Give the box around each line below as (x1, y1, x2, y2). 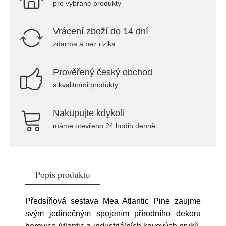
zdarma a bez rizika (53, 40, 116, 48)
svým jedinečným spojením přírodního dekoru (25, 209, 201, 218)
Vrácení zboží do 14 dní (53, 26, 148, 36)
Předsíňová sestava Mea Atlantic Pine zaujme (25, 197, 201, 205)
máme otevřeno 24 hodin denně (53, 122, 155, 130)
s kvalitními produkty (53, 81, 118, 89)
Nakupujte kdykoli (53, 108, 124, 118)
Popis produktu (35, 168, 90, 180)
